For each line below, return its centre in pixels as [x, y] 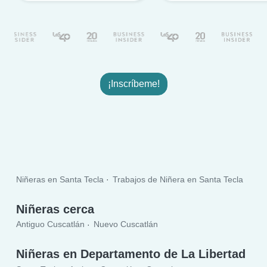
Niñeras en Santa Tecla [60, 180]
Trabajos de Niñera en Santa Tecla [178, 180]
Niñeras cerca [55, 209]
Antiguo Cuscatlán [51, 224]
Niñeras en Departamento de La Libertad [131, 254]
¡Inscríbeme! [133, 83]
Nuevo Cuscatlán [125, 224]
